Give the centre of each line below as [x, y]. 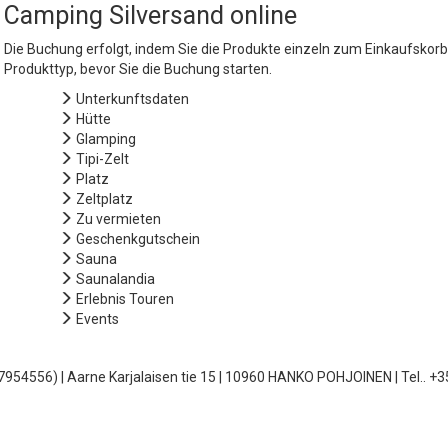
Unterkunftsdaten [132, 99]
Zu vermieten [118, 219]
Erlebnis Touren [125, 299]
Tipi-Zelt [102, 159]
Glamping [106, 139]
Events [97, 319]
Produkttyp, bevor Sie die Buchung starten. [138, 69]
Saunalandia [115, 279]
